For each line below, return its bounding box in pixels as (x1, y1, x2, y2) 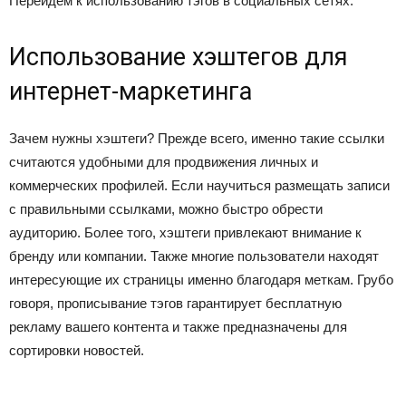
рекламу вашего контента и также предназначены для (9, 319, 347, 334)
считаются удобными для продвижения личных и (9, 154, 318, 169)
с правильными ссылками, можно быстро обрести (9, 201, 323, 217)
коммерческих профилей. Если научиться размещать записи (9, 178, 390, 193)
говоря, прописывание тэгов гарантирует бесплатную (9, 295, 342, 311)
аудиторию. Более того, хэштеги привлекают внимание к (9, 225, 362, 240)
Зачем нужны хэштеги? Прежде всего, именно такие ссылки (9, 130, 384, 146)
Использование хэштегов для (9, 43, 348, 72)
